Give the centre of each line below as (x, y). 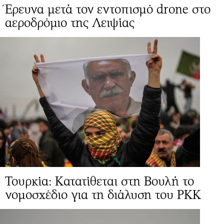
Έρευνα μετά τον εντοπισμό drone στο (108, 9)
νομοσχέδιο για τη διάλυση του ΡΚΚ (103, 194)
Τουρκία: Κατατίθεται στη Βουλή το (99, 181)
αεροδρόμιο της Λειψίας (70, 22)
